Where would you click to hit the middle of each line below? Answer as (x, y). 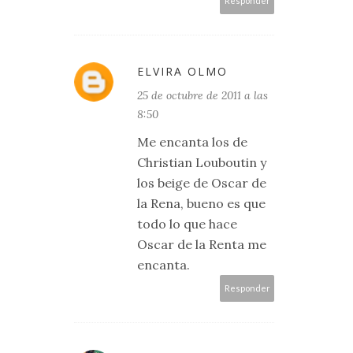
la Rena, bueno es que (201, 203)
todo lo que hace (187, 224)
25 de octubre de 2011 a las (203, 95)
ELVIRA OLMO (182, 71)
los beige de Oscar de (202, 183)
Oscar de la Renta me (202, 244)
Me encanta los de (192, 142)
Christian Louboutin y (202, 162)
